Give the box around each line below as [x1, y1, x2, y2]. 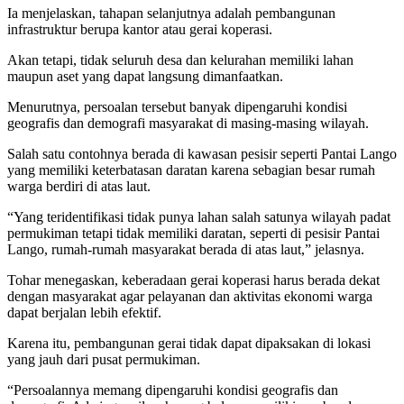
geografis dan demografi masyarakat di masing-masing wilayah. [7, 115, 369, 132]
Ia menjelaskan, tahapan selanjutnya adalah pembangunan [7, 5, 335, 22]
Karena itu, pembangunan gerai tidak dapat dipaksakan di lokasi [7, 335, 371, 352]
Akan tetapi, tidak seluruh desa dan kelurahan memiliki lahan [7, 52, 353, 69]
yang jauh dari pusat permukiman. [7, 352, 200, 368]
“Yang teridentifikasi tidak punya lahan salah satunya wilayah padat [7, 209, 390, 225]
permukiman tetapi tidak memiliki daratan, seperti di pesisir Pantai [7, 225, 380, 242]
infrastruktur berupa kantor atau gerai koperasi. [7, 22, 272, 38]
